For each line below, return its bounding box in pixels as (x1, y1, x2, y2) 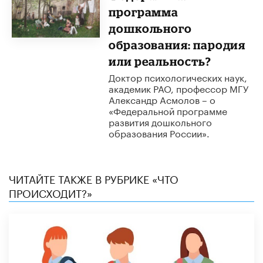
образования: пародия (108, 38, 246, 52)
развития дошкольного (108, 113, 212, 129)
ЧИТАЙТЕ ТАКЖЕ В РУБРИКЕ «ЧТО (9, 169, 178, 186)
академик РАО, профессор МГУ (108, 80, 248, 95)
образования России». (108, 124, 210, 140)
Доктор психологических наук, (108, 69, 247, 84)
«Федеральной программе (108, 102, 227, 117)
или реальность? (108, 54, 211, 68)
